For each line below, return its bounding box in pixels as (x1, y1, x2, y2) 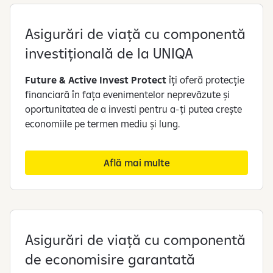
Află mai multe (103, 156, 170, 169)
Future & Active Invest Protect (25, 73, 166, 86)
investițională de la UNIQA (25, 43, 193, 62)
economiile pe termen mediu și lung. (25, 117, 185, 130)
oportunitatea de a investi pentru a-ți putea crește (25, 102, 242, 115)
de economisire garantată (25, 249, 195, 268)
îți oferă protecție (166, 73, 244, 86)
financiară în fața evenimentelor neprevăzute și (25, 88, 230, 101)
